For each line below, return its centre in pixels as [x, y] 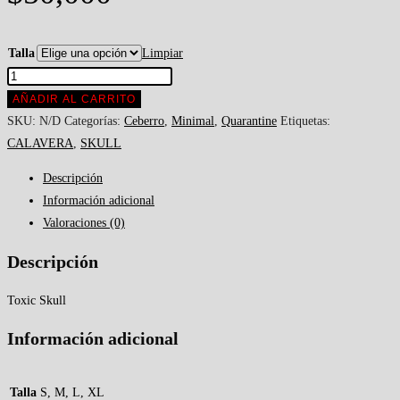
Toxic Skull [37, 300]
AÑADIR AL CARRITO [74, 100]
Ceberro [144, 121]
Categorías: [94, 121]
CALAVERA [40, 144]
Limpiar [162, 54]
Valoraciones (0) [84, 223]
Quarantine [249, 121]
